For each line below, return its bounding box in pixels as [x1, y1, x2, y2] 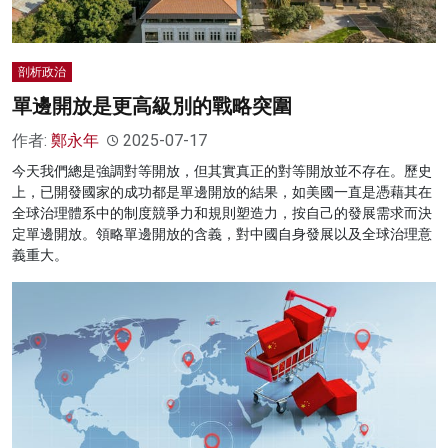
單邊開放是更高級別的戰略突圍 [12, 94, 292, 119]
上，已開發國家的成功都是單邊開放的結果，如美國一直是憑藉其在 [12, 184, 432, 201]
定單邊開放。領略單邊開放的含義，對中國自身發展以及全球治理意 [12, 226, 432, 243]
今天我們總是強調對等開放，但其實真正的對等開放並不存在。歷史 [12, 163, 432, 180]
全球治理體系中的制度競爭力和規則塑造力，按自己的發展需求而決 [12, 205, 432, 222]
